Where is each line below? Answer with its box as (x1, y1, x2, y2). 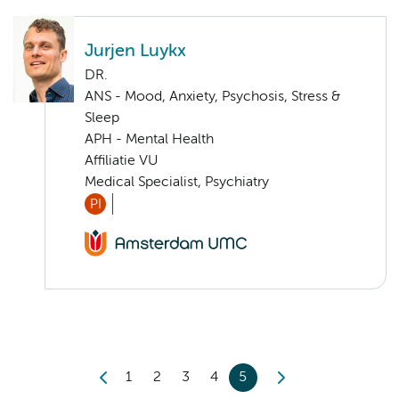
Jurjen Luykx (85, 42, 186, 60)
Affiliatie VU (85, 153, 158, 168)
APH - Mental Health (85, 132, 214, 147)
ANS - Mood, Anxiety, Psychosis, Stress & (85, 89, 340, 104)
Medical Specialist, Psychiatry (85, 175, 269, 190)
